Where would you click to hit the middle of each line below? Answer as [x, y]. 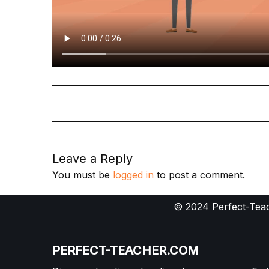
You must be [83, 174]
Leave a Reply [92, 158]
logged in [133, 174]
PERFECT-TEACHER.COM [125, 250]
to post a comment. [199, 174]
